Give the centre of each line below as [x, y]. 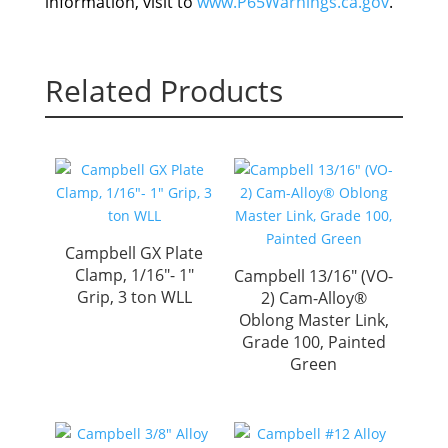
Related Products [163, 90]
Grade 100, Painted [313, 341]
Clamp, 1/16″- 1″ [134, 274]
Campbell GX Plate [134, 252]
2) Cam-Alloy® [313, 297]
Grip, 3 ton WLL [134, 296]
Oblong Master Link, [313, 319]
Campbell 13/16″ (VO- [314, 275]
